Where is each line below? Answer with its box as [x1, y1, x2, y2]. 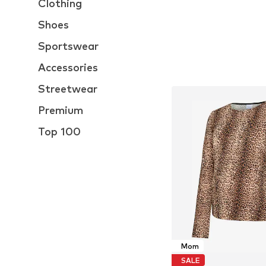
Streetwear [38, 83, 97, 95]
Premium [38, 104, 83, 116]
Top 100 [38, 125, 81, 138]
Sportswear [38, 40, 99, 52]
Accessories [38, 61, 98, 74]
